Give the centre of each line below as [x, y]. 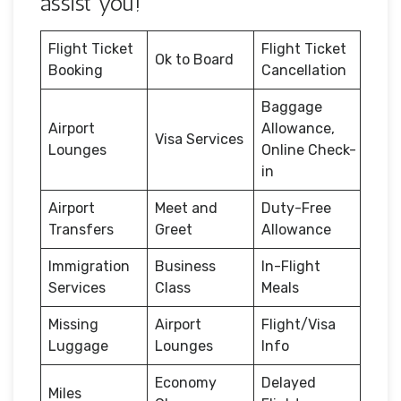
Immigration [89, 266]
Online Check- [309, 149]
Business [185, 266]
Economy [186, 382]
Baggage [292, 107]
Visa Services [199, 139]
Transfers [81, 229]
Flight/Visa [299, 324]
